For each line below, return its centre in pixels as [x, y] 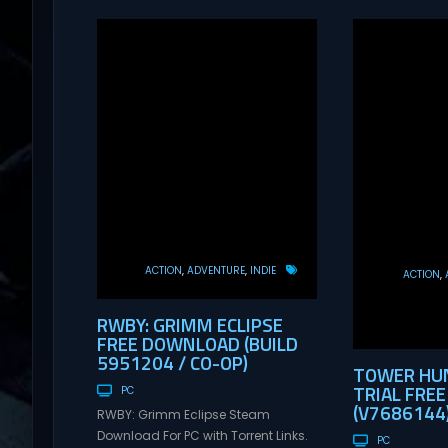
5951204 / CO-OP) [172, 362]
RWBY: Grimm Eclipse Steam [183, 415]
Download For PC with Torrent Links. [202, 436]
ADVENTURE [215, 270]
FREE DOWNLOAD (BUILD [197, 343]
